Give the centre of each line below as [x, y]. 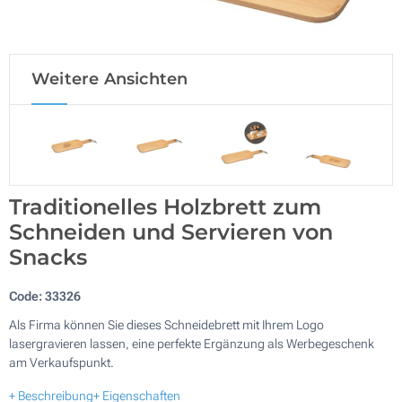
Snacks [48, 257]
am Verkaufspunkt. [61, 362]
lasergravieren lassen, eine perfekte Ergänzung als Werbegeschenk [192, 343]
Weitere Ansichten [110, 79]
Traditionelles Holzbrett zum [165, 206]
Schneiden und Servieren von [171, 232]
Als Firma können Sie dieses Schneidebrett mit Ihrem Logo [166, 324]
